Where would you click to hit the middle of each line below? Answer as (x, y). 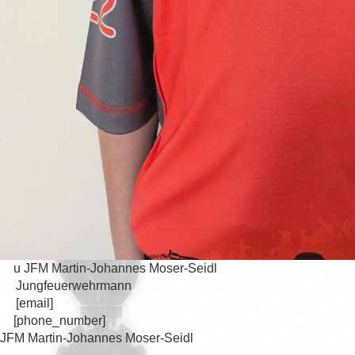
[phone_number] (58, 321)
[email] (33, 303)
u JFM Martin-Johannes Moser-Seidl (114, 269)
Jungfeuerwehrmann (72, 286)
